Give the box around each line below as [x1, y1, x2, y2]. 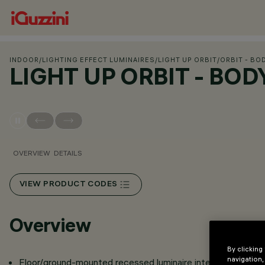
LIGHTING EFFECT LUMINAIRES [42, 56, 155, 64]
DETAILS [54, 148, 82, 157]
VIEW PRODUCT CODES [20, 180, 118, 189]
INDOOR [9, 56, 39, 64]
